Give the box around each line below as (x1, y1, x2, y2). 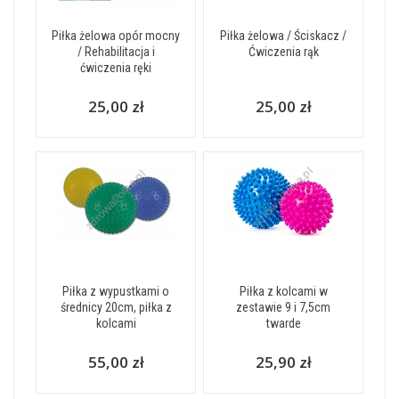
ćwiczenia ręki (80, 61, 151, 75)
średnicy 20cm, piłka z (60, 300, 172, 314)
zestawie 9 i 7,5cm (236, 300, 330, 314)
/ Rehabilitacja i (77, 45, 155, 59)
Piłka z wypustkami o (62, 284, 169, 298)
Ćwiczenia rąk (248, 45, 319, 59)
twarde (265, 316, 301, 330)
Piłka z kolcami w (239, 284, 328, 298)
